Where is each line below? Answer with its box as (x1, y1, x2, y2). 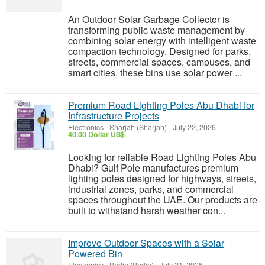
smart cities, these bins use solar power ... (68, 66, 242, 79)
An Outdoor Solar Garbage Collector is (68, 12, 230, 26)
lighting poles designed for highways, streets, (68, 172, 256, 185)
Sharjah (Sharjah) (109, 122, 167, 132)
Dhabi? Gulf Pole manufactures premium (68, 161, 238, 174)
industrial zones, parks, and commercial (68, 182, 234, 196)
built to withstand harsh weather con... (68, 203, 225, 217)
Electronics (68, 122, 104, 132)
